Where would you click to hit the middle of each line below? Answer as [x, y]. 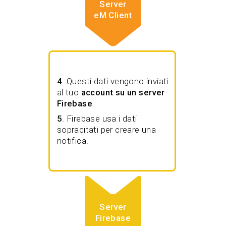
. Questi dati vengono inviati [115, 81]
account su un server [123, 93]
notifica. [73, 141]
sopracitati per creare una [106, 130]
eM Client [113, 15]
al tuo [69, 93]
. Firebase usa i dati [100, 119]
